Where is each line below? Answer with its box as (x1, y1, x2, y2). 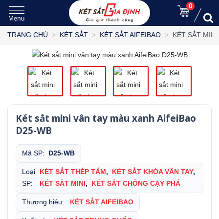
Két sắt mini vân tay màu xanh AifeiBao (16, 112, 196, 125)
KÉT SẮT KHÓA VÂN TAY (112, 168, 194, 176)
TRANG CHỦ (7, 31, 48, 39)
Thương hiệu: (22, 198, 68, 206)
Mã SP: (22, 150, 48, 157)
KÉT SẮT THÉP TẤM (40, 168, 107, 176)
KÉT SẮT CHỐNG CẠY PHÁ (91, 180, 181, 188)
